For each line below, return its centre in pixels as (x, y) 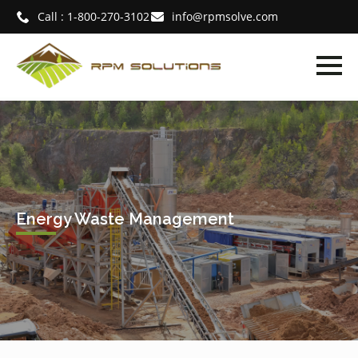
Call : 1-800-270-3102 (93, 16)
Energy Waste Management (125, 219)
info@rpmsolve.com (225, 16)
